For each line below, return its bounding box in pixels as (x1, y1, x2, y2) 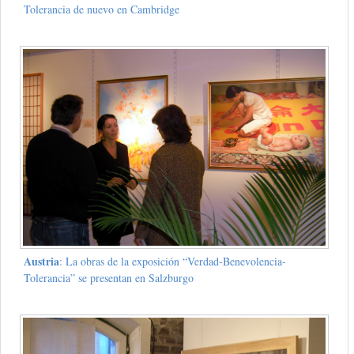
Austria (23, 253, 59, 270)
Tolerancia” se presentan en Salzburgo (23, 270, 194, 286)
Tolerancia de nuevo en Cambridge (23, 2, 179, 17)
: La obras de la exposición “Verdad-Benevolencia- (58, 254, 286, 269)
